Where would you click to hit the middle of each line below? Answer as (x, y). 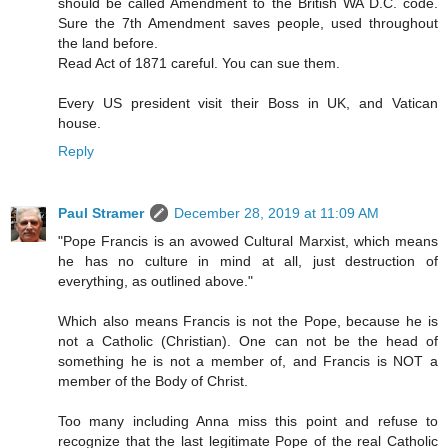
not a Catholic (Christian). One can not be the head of (248, 341)
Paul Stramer (101, 213)
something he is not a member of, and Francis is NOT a (248, 361)
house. (79, 123)
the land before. (108, 43)
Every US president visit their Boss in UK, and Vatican (248, 103)
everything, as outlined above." (155, 281)
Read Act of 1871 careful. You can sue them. (199, 63)
